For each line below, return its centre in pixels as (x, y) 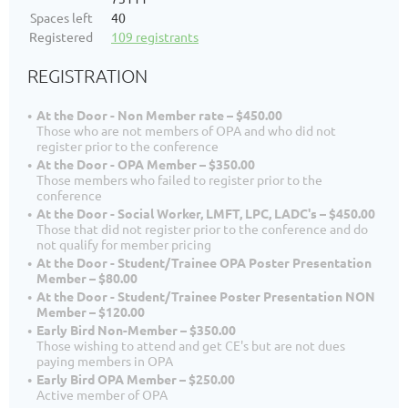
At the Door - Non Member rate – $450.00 (159, 114)
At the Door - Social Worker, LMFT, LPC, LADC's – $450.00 (206, 213)
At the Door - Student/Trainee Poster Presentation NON (206, 296)
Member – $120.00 (91, 311)
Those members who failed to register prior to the (179, 179)
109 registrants (155, 36)
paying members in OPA (105, 360)
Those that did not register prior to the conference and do (202, 228)
